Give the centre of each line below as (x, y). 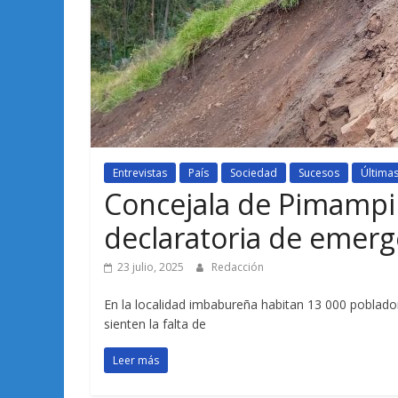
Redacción (238, 267)
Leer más (136, 360)
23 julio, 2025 (151, 267)
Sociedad (254, 172)
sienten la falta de (155, 323)
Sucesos (319, 172)
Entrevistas (140, 172)
